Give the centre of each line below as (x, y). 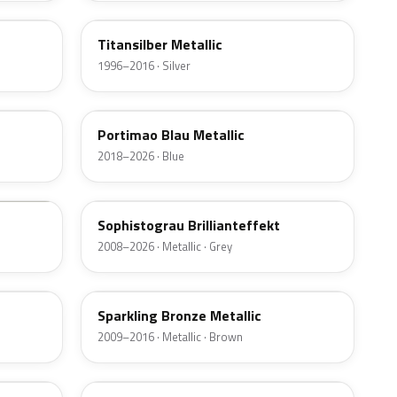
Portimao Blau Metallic (171, 135)
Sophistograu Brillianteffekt (189, 226)
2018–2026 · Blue (141, 156)
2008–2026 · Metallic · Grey (165, 247)
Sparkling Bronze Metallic (179, 316)
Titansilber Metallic (160, 45)
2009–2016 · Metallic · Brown (170, 337)
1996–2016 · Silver (144, 66)
